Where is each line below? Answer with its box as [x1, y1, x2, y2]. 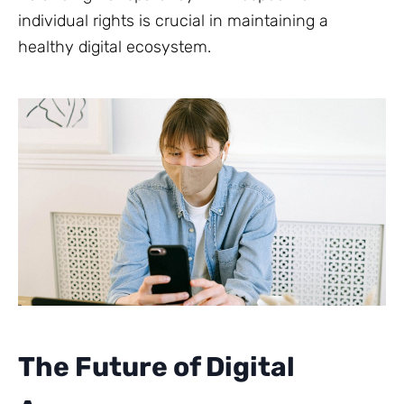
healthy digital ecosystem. [18, 37, 211, 58]
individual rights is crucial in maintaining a [18, 11, 328, 32]
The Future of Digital [18, 351, 295, 384]
